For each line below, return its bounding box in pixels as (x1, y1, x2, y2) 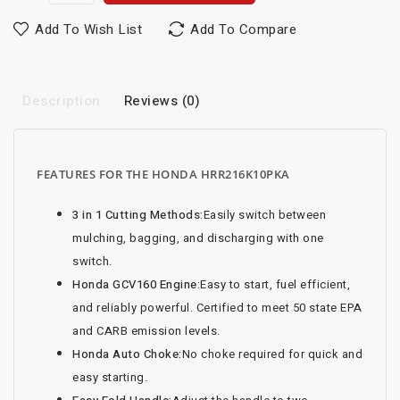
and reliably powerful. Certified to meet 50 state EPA (72, 299, 362, 317)
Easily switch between (203, 206, 326, 224)
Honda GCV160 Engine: (72, 276, 200, 294)
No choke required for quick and (181, 346, 362, 363)
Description (22, 91, 101, 112)
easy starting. (72, 369, 147, 387)
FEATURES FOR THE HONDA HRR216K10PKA (37, 166, 290, 183)
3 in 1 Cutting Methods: (72, 206, 204, 224)
